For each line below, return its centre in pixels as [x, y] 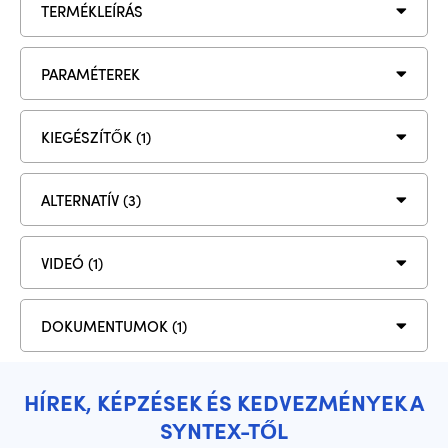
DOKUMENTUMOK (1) [114, 325]
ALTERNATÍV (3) [91, 199]
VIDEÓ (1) [72, 262]
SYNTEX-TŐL [224, 430]
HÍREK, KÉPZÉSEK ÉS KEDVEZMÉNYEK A [224, 402]
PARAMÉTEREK [90, 73]
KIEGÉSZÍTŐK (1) [96, 136]
